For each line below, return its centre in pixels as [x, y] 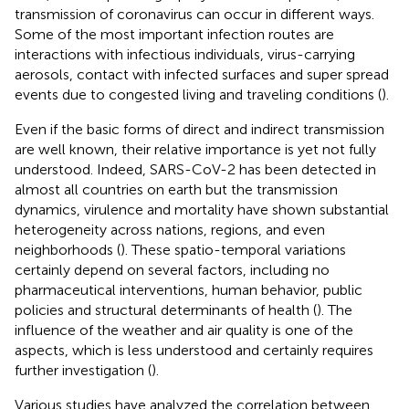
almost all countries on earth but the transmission [176, 189]
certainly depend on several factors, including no [172, 269]
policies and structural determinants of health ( [166, 309]
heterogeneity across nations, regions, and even [170, 229]
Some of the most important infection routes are [174, 34]
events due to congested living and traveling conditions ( [198, 94]
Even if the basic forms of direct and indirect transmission [199, 129]
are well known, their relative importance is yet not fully [195, 149]
